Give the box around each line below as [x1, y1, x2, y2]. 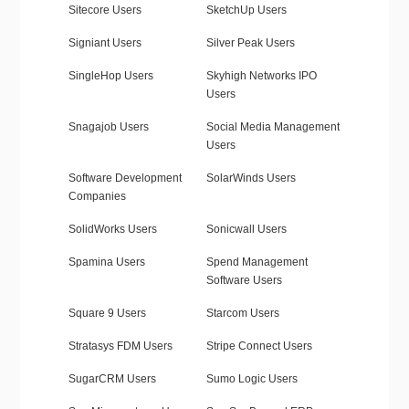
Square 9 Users [68, 307, 146, 320]
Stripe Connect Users [205, 340, 312, 353]
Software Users [205, 274, 282, 288]
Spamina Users [68, 256, 145, 269]
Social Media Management [205, 121, 340, 134]
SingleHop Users [68, 69, 153, 83]
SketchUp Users [205, 4, 287, 17]
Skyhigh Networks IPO [205, 69, 317, 83]
